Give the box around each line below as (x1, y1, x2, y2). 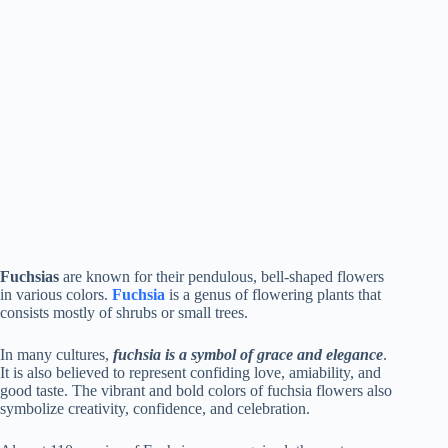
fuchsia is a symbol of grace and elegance (113, 346, 383, 364)
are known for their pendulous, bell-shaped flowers (59, 268, 384, 286)
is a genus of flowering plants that (165, 286, 381, 304)
